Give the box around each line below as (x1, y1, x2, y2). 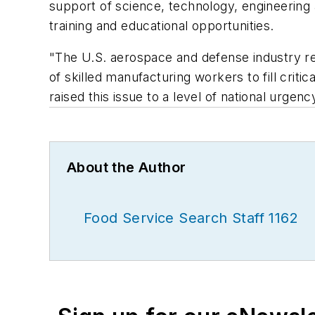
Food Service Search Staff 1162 (84, 210, 298, 227)
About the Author (67, 159, 186, 176)
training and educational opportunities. (49, 18, 274, 33)
